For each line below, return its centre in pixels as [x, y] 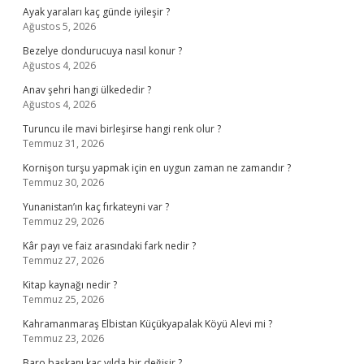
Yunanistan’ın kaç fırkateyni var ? [96, 207]
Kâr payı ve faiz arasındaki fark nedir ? [109, 246]
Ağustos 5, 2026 [59, 26]
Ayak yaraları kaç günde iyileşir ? [96, 12]
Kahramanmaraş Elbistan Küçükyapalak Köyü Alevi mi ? [147, 324]
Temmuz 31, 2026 [63, 143]
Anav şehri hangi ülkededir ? [87, 90]
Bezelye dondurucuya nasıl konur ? [102, 51]
